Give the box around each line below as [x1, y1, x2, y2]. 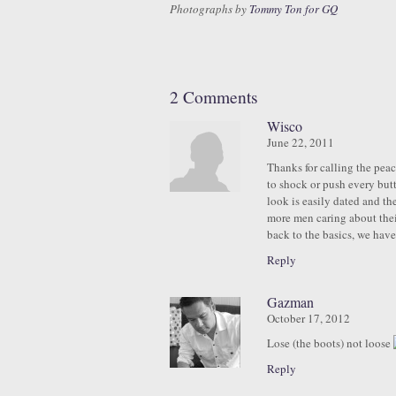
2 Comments [170, 85, 258, 108]
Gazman [267, 293, 314, 311]
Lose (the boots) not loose [267, 335, 393, 351]
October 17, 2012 [267, 310, 350, 326]
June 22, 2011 [267, 134, 334, 150]
